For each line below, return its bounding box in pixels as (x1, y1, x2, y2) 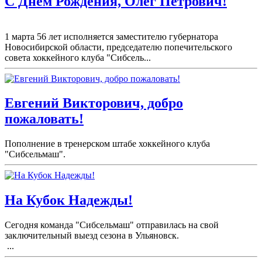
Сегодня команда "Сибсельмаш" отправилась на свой (5, 220, 219, 230)
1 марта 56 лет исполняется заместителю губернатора (5, 31, 218, 42)
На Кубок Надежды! (5, 192, 133, 208)
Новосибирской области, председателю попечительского (5, 42, 232, 52)
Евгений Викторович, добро (5, 95, 183, 111)
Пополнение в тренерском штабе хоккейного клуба (5, 139, 210, 149)
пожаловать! (5, 111, 84, 127)
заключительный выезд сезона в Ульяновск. (5, 230, 179, 241)
